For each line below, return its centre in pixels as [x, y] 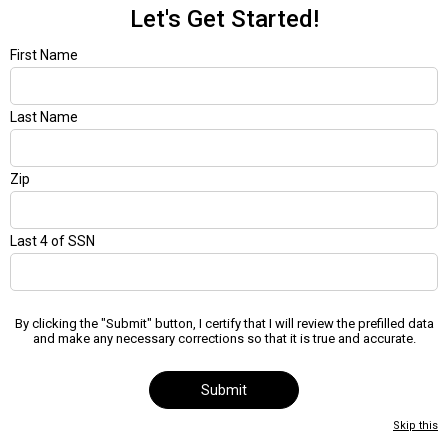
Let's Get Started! [224, 19]
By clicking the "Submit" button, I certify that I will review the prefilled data [224, 323]
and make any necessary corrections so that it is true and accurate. [224, 338]
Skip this [415, 425]
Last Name [44, 117]
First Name [44, 55]
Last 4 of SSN [52, 241]
